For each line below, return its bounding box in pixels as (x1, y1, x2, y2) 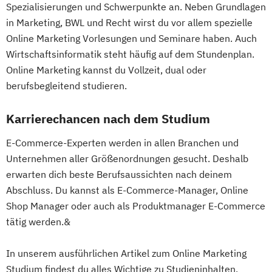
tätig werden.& (6, 216, 70, 228)
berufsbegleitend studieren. (6, 80, 127, 92)
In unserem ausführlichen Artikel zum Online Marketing (6, 247, 246, 259)
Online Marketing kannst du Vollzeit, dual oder (6, 64, 206, 76)
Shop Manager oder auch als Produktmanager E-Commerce (6, 200, 265, 212)
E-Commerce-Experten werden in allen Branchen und (6, 137, 239, 149)
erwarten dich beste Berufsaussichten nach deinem (6, 168, 232, 180)
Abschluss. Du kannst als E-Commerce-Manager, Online (6, 184, 248, 196)
